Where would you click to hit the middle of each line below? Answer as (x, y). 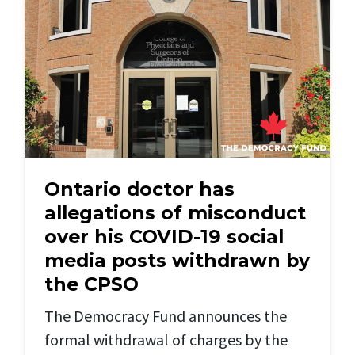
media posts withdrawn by (177, 261)
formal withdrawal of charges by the (166, 340)
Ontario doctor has (139, 189)
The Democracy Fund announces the (166, 316)
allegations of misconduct (175, 213)
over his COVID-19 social (164, 237)
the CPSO (92, 284)
